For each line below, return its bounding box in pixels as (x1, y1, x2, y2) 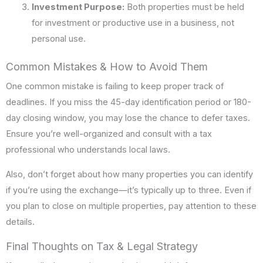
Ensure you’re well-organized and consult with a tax (6, 129, 212, 140)
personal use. (31, 33, 86, 45)
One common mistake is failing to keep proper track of (6, 81, 224, 92)
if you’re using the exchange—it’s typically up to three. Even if (6, 184, 251, 195)
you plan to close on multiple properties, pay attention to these (6, 200, 257, 211)
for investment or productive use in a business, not (31, 18, 234, 29)
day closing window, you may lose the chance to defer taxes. (6, 113, 250, 124)
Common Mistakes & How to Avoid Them (6, 60, 208, 73)
